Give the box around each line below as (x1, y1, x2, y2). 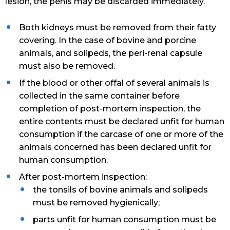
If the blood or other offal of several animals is (19, 78, 210, 88)
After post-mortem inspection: (19, 172, 147, 182)
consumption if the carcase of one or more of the (19, 129, 224, 140)
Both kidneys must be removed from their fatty (19, 23, 217, 33)
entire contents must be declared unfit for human (19, 117, 225, 127)
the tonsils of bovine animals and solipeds (33, 185, 208, 195)
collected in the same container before (19, 91, 180, 101)
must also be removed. (19, 61, 116, 71)
